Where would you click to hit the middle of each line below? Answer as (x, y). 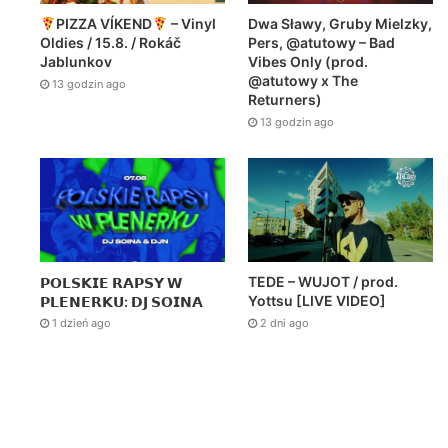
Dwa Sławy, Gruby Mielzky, (340, 24)
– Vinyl (191, 24)
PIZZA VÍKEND (103, 24)
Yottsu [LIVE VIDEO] (317, 301)
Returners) (285, 100)
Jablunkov (76, 62)
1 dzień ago (82, 323)
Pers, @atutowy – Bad (322, 43)
